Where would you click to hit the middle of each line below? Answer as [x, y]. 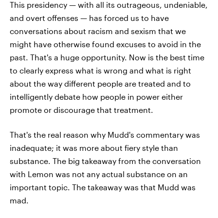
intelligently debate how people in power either [96, 97]
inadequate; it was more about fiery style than [94, 148]
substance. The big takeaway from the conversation [105, 161]
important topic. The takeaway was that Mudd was [103, 187]
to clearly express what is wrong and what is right [100, 70]
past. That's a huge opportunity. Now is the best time [107, 57]
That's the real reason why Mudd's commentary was [105, 135]
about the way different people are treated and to [100, 83]
